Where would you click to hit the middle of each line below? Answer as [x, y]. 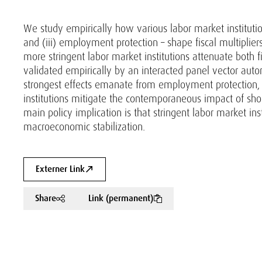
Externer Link [60, 169]
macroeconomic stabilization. [84, 127]
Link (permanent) [121, 198]
